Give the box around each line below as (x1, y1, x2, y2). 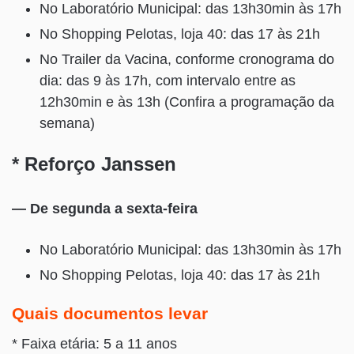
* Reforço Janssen (12, 153, 176, 175)
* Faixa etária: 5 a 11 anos (12, 335, 177, 352)
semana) (40, 115, 95, 132)
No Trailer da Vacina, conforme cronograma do (40, 51, 334, 68)
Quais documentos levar (12, 304, 208, 323)
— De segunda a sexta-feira (12, 201, 198, 217)
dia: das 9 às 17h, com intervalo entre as (40, 73, 296, 89)
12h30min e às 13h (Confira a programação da (40, 94, 334, 111)
